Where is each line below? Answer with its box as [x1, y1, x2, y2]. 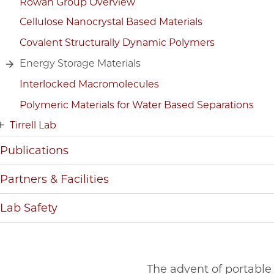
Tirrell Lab [10, 119, 56, 131]
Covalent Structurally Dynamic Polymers [20, 37, 215, 48]
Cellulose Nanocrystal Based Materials [20, 16, 202, 28]
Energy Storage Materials [20, 57, 141, 69]
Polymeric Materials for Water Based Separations [20, 99, 254, 111]
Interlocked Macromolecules [20, 78, 159, 90]
